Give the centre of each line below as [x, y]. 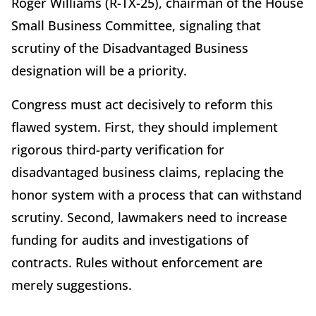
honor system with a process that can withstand [157, 194]
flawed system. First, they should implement [145, 127]
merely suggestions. [72, 285]
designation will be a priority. [99, 70]
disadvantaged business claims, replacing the [147, 172]
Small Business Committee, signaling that [136, 25]
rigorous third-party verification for [118, 149]
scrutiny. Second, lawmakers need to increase [149, 217]
